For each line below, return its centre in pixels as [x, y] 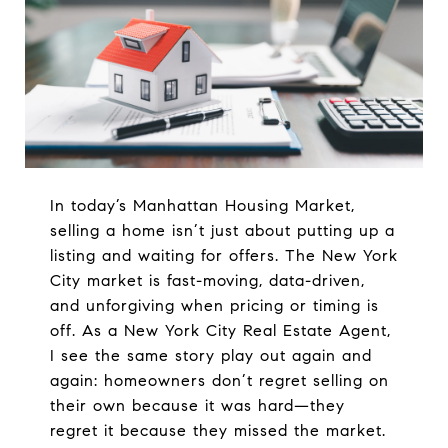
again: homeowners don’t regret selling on [219, 380]
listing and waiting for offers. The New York [223, 255]
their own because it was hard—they [197, 405]
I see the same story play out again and [210, 355]
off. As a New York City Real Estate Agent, [220, 330]
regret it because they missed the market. [217, 430]
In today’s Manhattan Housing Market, [202, 205]
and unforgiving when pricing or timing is [214, 305]
